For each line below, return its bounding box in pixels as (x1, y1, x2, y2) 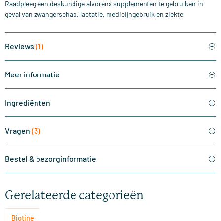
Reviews (5, 41, 36, 51)
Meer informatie (5, 70, 60, 79)
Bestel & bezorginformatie (5, 154, 96, 164)
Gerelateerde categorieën (5, 188, 144, 203)
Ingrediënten (5, 98, 50, 108)
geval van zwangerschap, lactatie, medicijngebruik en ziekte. (5, 10, 185, 19)
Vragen (5, 126, 32, 136)
